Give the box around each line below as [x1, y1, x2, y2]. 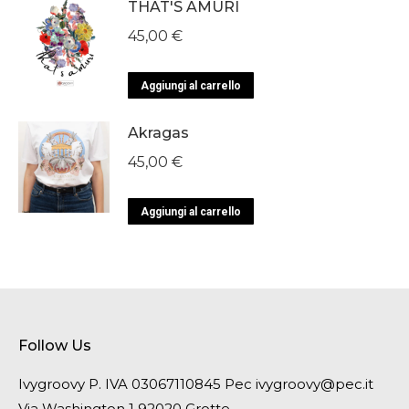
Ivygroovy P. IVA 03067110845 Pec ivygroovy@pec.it [18, 374, 373, 393]
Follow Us [18, 336, 91, 354]
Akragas [128, 123, 189, 142]
